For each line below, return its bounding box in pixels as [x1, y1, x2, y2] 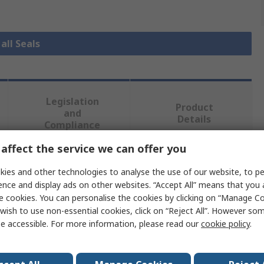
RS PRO [81, 217, 111, 229]
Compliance [44, 118, 101, 132]
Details [177, 113, 212, 126]
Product [175, 101, 213, 114]
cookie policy [201, 218, 250, 229]
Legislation [45, 95, 99, 108]
